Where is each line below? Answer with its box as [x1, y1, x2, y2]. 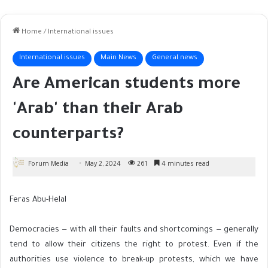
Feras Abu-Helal [10, 195, 66, 205]
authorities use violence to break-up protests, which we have [10, 255, 258, 264]
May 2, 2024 [85, 160, 121, 168]
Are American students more [13, 76, 240, 95]
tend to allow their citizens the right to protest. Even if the [10, 240, 258, 249]
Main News [100, 54, 136, 62]
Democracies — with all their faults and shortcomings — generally [10, 225, 258, 234]
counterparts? [13, 126, 124, 145]
